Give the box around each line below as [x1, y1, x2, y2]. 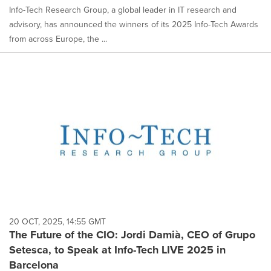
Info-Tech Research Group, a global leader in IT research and [9, 3, 237, 16]
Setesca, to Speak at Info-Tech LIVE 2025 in [9, 241, 226, 258]
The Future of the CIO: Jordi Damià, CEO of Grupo [9, 226, 255, 243]
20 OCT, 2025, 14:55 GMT [9, 215, 106, 227]
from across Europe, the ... [9, 32, 107, 45]
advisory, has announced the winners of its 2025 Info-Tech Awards [9, 18, 258, 30]
